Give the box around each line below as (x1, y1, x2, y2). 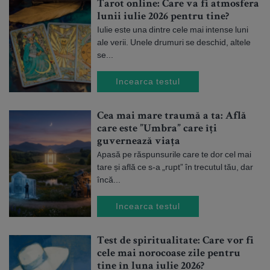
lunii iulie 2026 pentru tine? (97, 11, 229, 22)
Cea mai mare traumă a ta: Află (97, 111, 246, 122)
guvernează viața (97, 136, 180, 147)
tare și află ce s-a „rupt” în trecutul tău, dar (97, 162, 253, 172)
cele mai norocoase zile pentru (97, 248, 240, 259)
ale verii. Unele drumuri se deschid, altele (97, 37, 251, 48)
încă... (97, 174, 121, 185)
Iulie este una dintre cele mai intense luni (97, 24, 248, 35)
